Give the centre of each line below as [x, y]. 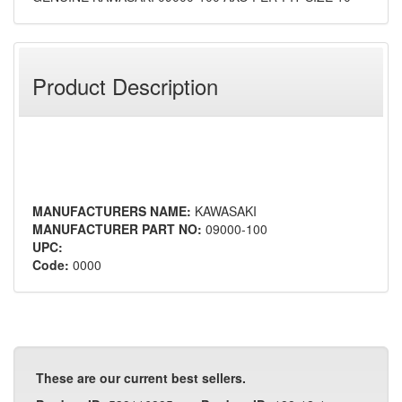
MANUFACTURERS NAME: [112, 211]
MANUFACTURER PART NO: [117, 229]
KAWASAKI [226, 211]
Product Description [125, 86]
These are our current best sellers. [141, 378]
